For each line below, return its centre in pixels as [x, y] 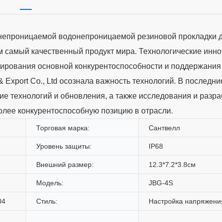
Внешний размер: [65, 164]
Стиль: [47, 201]
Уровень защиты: [64, 146]
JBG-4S [161, 183]
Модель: [50, 183]
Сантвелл [164, 128]
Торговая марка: [63, 128]
